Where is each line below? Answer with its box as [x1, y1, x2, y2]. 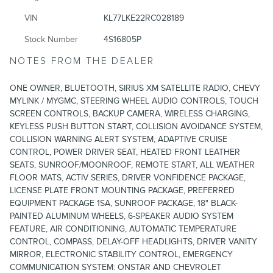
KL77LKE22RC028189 [104, 13, 185, 24]
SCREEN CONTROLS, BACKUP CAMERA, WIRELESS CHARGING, [10, 108, 250, 119]
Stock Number [24, 34, 78, 45]
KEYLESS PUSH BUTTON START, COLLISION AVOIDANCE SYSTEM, [10, 121, 263, 132]
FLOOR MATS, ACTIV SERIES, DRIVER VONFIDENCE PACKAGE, [10, 172, 246, 183]
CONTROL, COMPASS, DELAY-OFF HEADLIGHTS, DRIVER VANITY [10, 236, 257, 247]
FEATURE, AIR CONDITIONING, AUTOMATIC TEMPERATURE [10, 224, 236, 235]
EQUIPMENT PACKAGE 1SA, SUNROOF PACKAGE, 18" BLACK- [10, 198, 238, 209]
